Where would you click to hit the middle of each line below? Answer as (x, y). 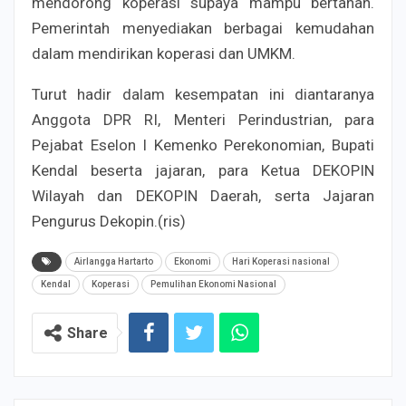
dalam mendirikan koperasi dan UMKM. (164, 53)
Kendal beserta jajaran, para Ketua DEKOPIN (203, 170)
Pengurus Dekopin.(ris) (109, 221)
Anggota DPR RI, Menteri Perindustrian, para (203, 119)
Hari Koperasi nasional (281, 261)
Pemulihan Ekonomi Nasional (213, 284)
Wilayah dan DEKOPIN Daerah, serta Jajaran (203, 195)
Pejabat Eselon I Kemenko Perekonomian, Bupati (203, 145)
